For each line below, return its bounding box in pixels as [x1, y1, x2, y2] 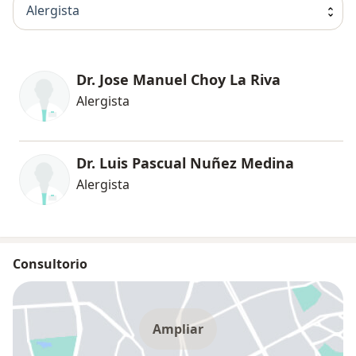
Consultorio [13, 254, 87, 273]
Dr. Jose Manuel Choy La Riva [76, 69, 281, 89]
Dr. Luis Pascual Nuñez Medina [76, 153, 294, 172]
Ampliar [153, 319, 203, 338]
